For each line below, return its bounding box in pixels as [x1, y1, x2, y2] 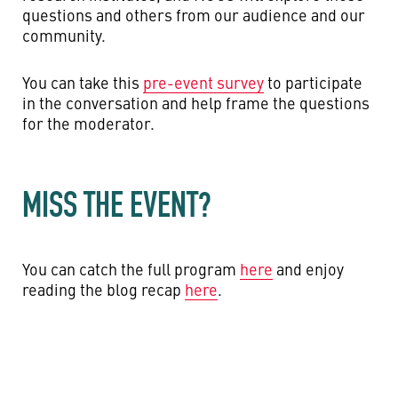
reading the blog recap [22, 278, 185, 300]
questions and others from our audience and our [22, 4, 365, 26]
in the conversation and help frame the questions [22, 92, 370, 114]
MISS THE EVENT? [22, 183, 211, 226]
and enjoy [273, 258, 344, 280]
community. [22, 24, 109, 46]
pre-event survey [143, 71, 264, 93]
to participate [264, 71, 362, 93]
